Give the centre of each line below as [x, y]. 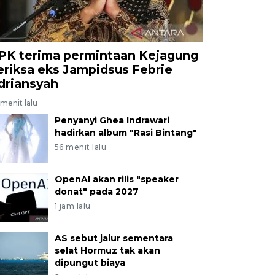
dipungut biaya [90, 262]
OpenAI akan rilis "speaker [116, 179]
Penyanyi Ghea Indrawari [112, 120]
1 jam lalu [72, 206]
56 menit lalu [80, 147]
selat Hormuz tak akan [107, 250]
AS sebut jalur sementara [114, 238]
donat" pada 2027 [96, 191]
